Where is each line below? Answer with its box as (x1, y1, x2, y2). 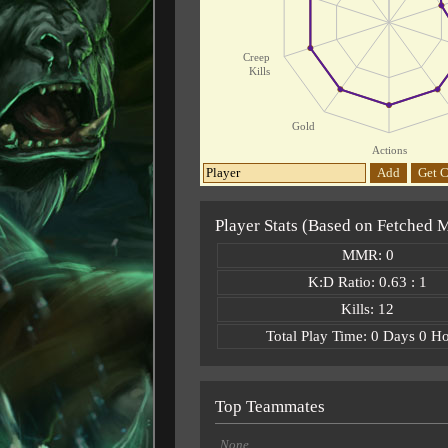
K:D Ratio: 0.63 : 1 (308, 273, 427, 290)
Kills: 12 (341, 300, 394, 317)
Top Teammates (214, 396, 325, 416)
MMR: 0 (341, 246, 394, 263)
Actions (371, 144, 406, 157)
